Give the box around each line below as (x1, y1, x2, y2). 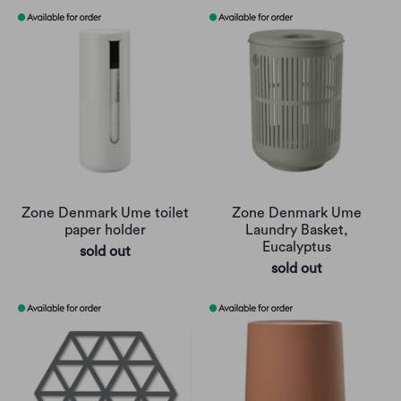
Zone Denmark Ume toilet (21, 206, 189, 221)
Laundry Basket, (244, 223, 348, 238)
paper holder (64, 223, 146, 238)
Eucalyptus (261, 240, 331, 255)
